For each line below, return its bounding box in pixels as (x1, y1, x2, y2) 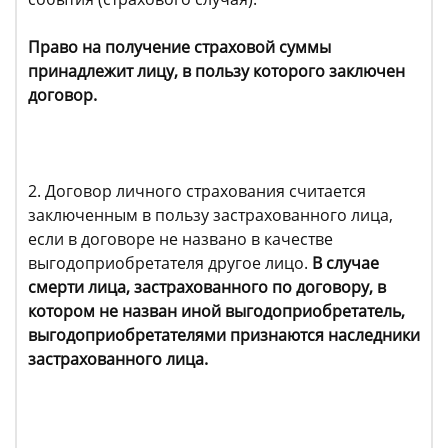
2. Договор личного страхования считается (28, 180, 366, 202)
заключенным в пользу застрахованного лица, (28, 204, 393, 226)
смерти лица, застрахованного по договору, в (28, 276, 386, 298)
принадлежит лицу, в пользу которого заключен (28, 60, 405, 82)
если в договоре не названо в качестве (28, 228, 333, 250)
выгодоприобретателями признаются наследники (28, 324, 420, 346)
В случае (312, 252, 379, 274)
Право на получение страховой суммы (28, 36, 331, 58)
